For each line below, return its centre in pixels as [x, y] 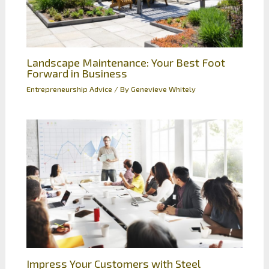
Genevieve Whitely [163, 89]
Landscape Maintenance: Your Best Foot [125, 63]
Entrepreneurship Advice [69, 89]
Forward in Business [77, 74]
